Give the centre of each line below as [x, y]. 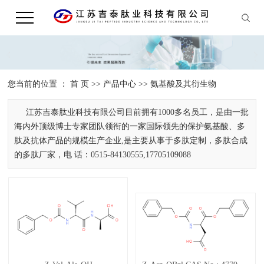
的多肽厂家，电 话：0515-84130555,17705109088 [103, 155]
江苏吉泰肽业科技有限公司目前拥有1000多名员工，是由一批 [138, 113]
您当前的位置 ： [39, 84]
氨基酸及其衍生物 [184, 84]
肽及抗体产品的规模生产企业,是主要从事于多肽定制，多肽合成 [131, 141]
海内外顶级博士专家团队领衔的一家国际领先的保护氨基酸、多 [130, 127]
